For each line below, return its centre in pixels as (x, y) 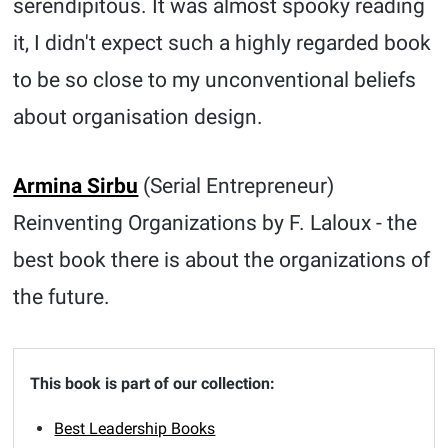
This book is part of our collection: (153, 383)
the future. (62, 297)
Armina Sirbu (76, 186)
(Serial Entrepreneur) (236, 186)
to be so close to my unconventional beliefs (215, 80)
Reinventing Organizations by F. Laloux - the (215, 223)
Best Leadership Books (135, 428)
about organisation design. (138, 117)
